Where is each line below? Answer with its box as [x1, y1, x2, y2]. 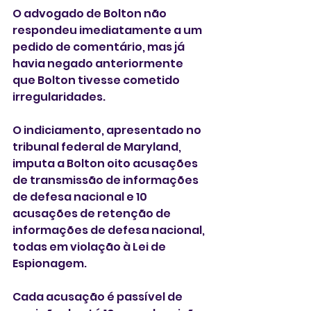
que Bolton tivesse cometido [12, 72, 182, 88]
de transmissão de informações [12, 171, 201, 188]
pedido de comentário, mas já [12, 38, 187, 55]
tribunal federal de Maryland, [12, 138, 183, 155]
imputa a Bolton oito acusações [12, 155, 200, 171]
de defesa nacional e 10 [12, 188, 149, 205]
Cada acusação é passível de [12, 288, 185, 305]
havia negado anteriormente [12, 55, 185, 72]
